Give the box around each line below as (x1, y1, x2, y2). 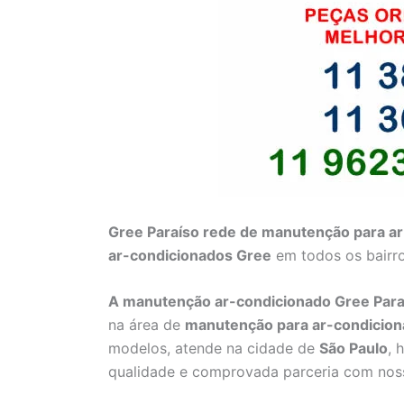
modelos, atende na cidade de (108, 339, 319, 358)
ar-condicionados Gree (108, 245, 271, 264)
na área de (108, 316, 185, 335)
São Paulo (319, 339, 388, 358)
